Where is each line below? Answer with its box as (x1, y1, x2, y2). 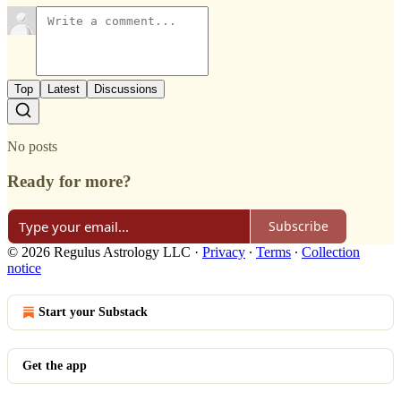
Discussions (94, 82, 158, 97)
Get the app (22, 358, 87, 372)
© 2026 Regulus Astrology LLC (7, 243, 191, 260)
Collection (302, 243, 360, 260)
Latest (47, 82, 80, 97)
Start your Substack (38, 304, 148, 319)
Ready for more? (7, 171, 132, 191)
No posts (7, 139, 57, 155)
